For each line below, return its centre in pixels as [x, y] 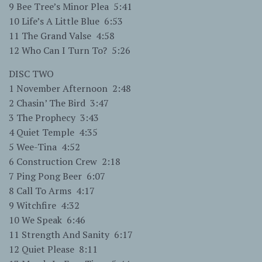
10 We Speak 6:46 [47, 220]
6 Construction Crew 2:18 [65, 162]
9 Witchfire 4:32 [44, 206]
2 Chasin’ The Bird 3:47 [59, 103]
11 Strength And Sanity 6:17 [71, 235]
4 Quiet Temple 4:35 [53, 132]
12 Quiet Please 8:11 [53, 249]
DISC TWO [31, 74]
